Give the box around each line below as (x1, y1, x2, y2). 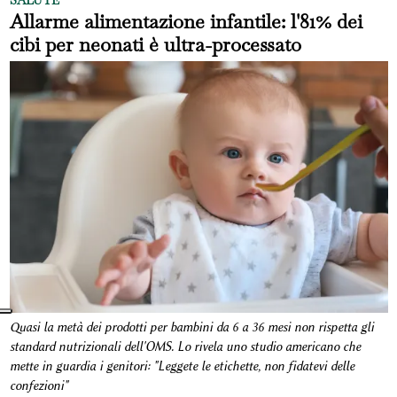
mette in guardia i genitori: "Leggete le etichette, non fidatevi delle (9, 359, 354, 375)
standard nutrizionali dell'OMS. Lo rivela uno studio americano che (9, 339, 361, 355)
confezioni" (9, 378, 68, 394)
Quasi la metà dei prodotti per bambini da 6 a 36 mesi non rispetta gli (9, 320, 374, 336)
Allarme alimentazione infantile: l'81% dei (9, 8, 362, 34)
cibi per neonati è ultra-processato (9, 31, 301, 57)
